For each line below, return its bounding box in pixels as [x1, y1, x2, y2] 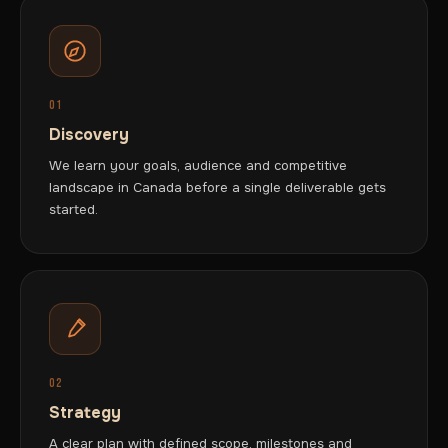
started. [49, 201, 98, 218]
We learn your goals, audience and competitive [49, 157, 347, 174]
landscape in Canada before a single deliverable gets [49, 179, 386, 196]
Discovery [49, 124, 129, 145]
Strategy [49, 402, 121, 423]
